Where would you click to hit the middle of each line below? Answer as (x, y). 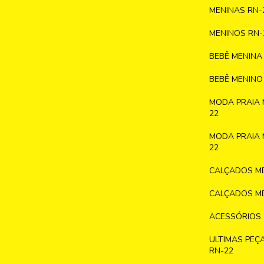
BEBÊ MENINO (236, 80)
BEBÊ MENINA (235, 57)
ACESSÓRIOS (235, 217)
